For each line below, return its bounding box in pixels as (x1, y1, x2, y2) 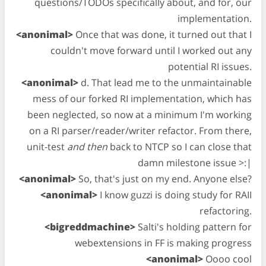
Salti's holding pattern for (135, 220, 252, 233)
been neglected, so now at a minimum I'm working (27, 108, 252, 121)
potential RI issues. (168, 60, 252, 73)
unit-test (27, 140, 67, 153)
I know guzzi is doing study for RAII (97, 188, 252, 201)
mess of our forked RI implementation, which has (33, 92, 252, 105)
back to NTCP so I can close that (107, 140, 252, 153)
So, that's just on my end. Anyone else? (76, 172, 252, 185)
